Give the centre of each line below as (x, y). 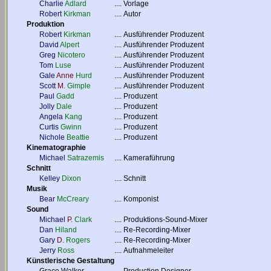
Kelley (50, 178)
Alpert (70, 45)
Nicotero (71, 55)
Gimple (79, 86)
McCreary (73, 199)
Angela (51, 117)
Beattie (78, 137)
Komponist (141, 199)
